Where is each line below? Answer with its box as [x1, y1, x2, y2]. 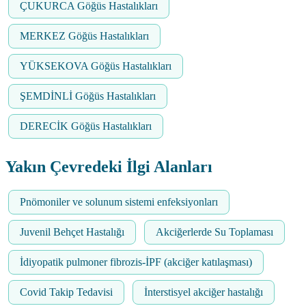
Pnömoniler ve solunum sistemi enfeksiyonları [20, 196, 218, 208]
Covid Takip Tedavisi [20, 286, 113, 298]
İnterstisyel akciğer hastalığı [144, 286, 263, 298]
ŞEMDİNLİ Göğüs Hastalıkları [20, 90, 156, 102]
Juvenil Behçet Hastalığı [20, 226, 124, 238]
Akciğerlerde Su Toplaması [156, 226, 273, 238]
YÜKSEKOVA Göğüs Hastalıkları [20, 60, 171, 72]
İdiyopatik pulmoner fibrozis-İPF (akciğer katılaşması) [20, 256, 252, 268]
